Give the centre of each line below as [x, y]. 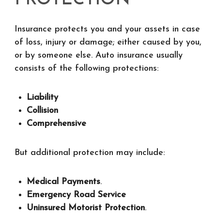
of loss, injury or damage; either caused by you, [108, 42]
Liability [42, 98]
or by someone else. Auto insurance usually [99, 55]
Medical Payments [63, 182]
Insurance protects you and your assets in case [107, 29]
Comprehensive [56, 124]
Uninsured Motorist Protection [86, 208]
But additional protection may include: [90, 153]
